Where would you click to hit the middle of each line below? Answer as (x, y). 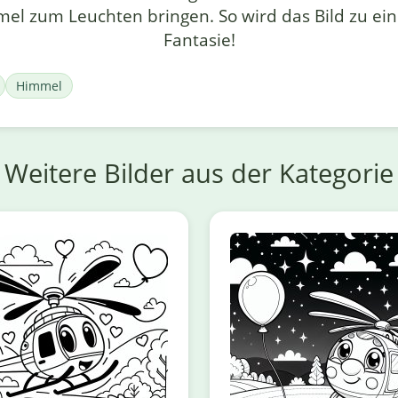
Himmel (39, 86)
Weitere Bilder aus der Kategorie (199, 173)
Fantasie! (199, 40)
